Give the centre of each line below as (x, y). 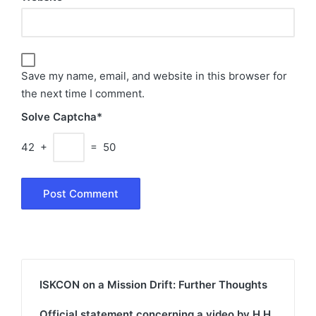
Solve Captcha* (62, 116)
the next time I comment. (83, 94)
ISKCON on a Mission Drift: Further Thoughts (153, 285)
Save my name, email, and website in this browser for (154, 76)
